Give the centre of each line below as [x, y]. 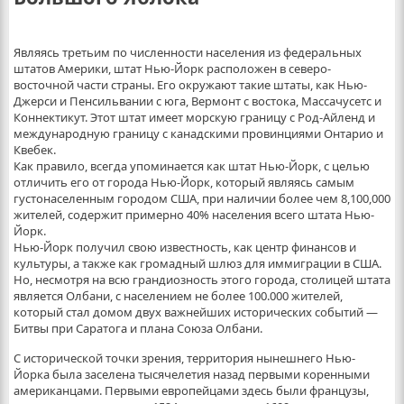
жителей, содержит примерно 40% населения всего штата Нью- [193, 215]
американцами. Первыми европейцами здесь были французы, [191, 390]
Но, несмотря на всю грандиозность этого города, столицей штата [202, 280]
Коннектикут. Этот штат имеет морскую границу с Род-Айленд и [194, 117]
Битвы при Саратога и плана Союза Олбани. [138, 328]
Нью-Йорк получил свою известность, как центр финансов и [184, 247]
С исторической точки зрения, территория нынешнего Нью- [184, 358]
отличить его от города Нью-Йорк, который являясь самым [184, 182]
